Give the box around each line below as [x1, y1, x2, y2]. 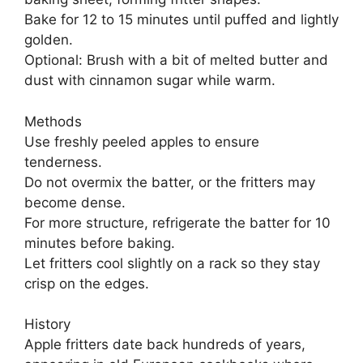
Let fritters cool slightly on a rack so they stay [24, 254, 320, 271]
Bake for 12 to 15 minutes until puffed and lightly [24, 11, 339, 28]
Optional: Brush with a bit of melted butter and [24, 52, 328, 69]
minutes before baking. [24, 234, 175, 251]
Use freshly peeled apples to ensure [24, 133, 259, 150]
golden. [24, 32, 73, 49]
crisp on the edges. [24, 275, 149, 292]
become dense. [24, 194, 126, 211]
